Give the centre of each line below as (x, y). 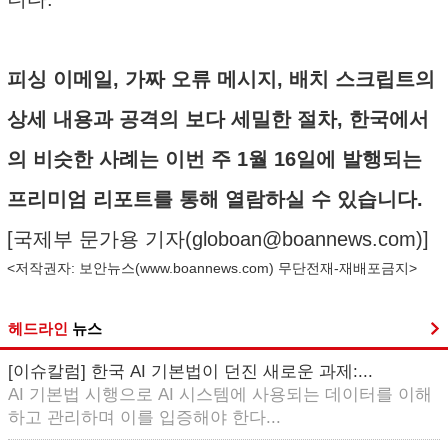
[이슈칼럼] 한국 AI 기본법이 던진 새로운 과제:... (190, 371)
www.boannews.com (204, 268)
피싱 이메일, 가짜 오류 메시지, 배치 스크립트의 (221, 79)
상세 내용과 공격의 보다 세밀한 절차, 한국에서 (218, 119)
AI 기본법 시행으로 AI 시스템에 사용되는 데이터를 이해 (220, 394)
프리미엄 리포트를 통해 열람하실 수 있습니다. (215, 199)
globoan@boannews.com (304, 239)
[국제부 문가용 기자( (99, 239)
